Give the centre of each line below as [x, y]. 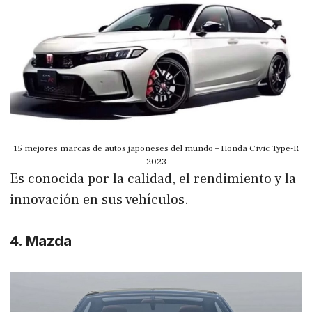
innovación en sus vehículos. [99, 200]
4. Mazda [41, 241]
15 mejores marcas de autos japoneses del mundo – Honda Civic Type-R [156, 148]
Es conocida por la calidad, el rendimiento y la [153, 179]
